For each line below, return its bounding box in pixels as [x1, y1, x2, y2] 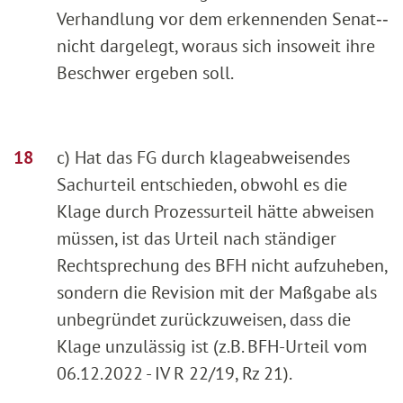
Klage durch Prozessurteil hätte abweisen [57, 200, 374, 224]
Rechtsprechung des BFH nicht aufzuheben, [57, 254, 387, 278]
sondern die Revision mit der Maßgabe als [57, 281, 377, 305]
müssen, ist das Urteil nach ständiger [57, 227, 336, 251]
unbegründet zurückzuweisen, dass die [57, 308, 351, 332]
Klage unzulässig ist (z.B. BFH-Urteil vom [57, 335, 367, 359]
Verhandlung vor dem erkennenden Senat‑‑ [57, 7, 389, 31]
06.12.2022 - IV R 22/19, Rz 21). [57, 362, 292, 386]
